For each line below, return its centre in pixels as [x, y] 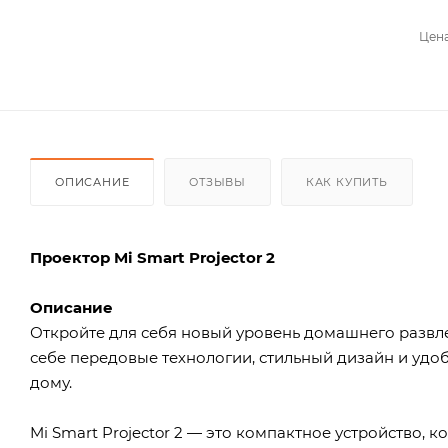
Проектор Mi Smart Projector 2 [152, 257]
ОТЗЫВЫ [218, 181]
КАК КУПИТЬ [346, 181]
